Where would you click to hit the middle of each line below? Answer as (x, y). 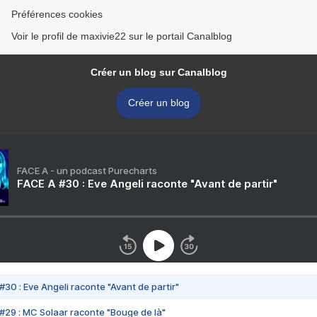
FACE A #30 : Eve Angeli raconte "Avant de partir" (147, 184)
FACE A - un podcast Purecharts (87, 171)
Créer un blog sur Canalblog (158, 73)
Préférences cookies (57, 15)
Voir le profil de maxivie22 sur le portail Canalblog (122, 36)
